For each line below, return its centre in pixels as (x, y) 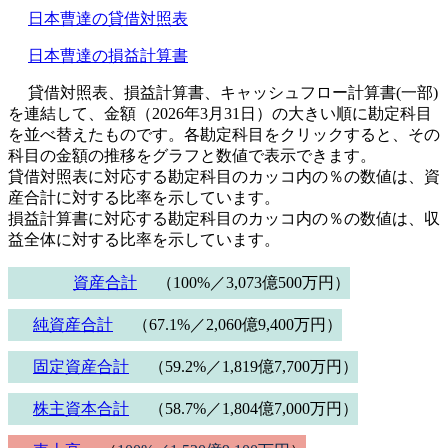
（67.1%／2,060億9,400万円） (237, 325)
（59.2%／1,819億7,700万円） (253, 367)
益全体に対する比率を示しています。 (144, 240)
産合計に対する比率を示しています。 (144, 198)
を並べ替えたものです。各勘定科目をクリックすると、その (224, 135)
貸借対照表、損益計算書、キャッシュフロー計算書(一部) (233, 93)
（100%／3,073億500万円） (253, 283)
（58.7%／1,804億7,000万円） (253, 409)
